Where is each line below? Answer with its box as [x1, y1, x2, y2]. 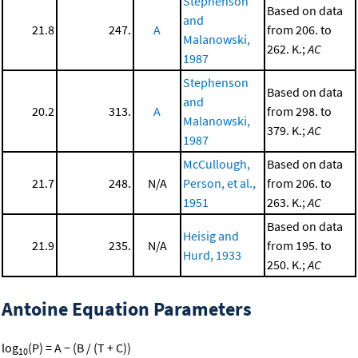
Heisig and [183, 227, 239, 244]
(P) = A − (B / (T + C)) [28, 339, 131, 356]
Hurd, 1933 [183, 246, 241, 263]
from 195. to [267, 237, 332, 253]
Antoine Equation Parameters [2, 296, 252, 321]
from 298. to [267, 102, 332, 119]
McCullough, [183, 155, 250, 172]
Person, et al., [183, 174, 256, 191]
